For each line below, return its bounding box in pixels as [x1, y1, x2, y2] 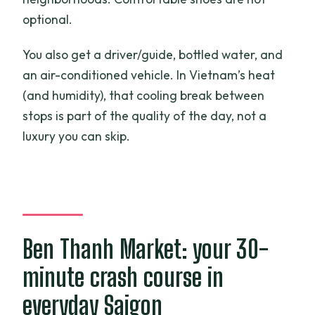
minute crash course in [22, 262, 224, 292]
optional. [22, 11, 73, 27]
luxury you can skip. [22, 127, 131, 144]
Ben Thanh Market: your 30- [22, 233, 269, 264]
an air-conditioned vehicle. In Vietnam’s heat [22, 66, 276, 83]
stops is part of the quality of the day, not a [22, 107, 267, 124]
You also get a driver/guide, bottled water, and [22, 46, 283, 63]
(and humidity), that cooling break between [22, 86, 265, 103]
